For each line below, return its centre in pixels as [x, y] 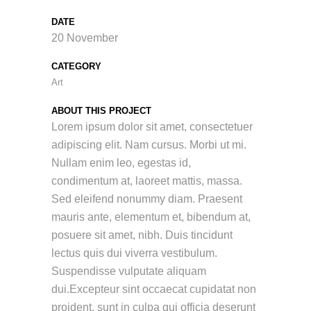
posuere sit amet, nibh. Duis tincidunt [142, 235]
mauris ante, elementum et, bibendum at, [151, 217]
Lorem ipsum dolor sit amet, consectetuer [152, 127]
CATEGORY [76, 67]
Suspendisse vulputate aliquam [129, 271]
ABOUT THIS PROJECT [101, 111]
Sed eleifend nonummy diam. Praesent [147, 199]
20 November [85, 38]
